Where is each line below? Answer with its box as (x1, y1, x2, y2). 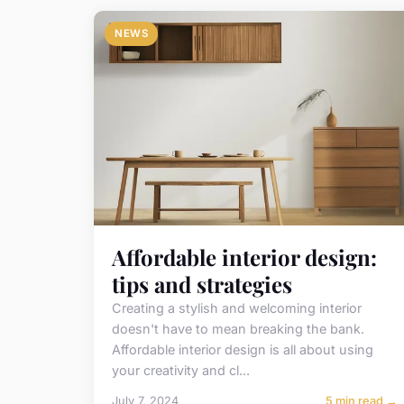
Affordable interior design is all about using (112, 342, 373, 358)
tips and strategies (112, 270, 292, 299)
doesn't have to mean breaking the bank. (112, 321, 364, 337)
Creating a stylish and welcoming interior (112, 300, 362, 317)
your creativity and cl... (112, 363, 250, 379)
